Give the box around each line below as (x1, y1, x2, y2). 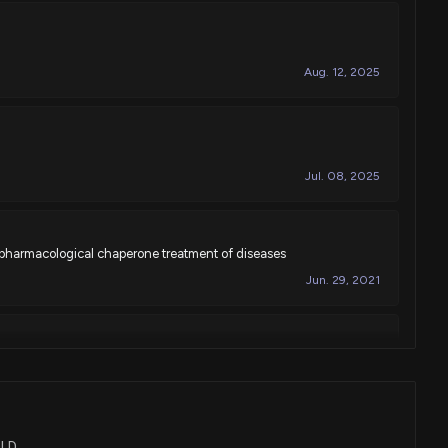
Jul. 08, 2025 (305, 168, 380, 183)
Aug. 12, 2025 (304, 64, 380, 79)
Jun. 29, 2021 (306, 272, 380, 287)
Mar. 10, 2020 (302, 376, 380, 391)
